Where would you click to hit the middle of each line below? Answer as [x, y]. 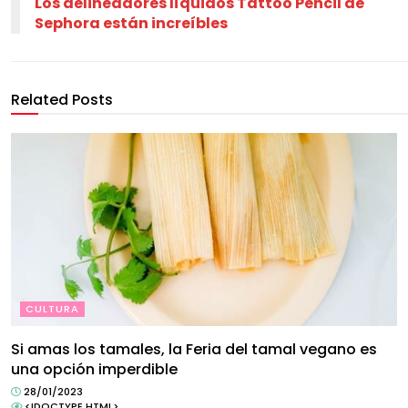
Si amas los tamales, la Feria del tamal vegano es [194, 349]
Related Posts [62, 100]
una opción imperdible [94, 369]
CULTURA [52, 309]
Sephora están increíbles [131, 23]
